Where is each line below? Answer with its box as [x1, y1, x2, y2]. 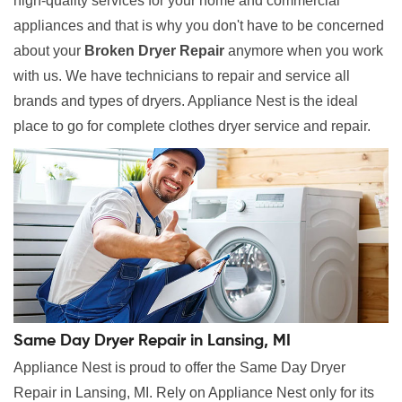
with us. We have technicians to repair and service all [13, 68, 350, 84]
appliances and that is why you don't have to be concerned [13, 18, 384, 34]
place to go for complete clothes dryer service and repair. [13, 118, 371, 135]
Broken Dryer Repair [84, 43, 224, 59]
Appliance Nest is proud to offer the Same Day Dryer [13, 360, 345, 376]
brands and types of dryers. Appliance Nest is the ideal [13, 93, 358, 109]
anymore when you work [224, 43, 383, 59]
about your [13, 43, 84, 59]
